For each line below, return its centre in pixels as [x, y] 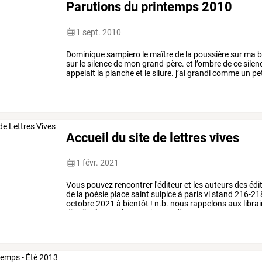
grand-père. [163, 63]
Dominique [86, 54]
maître [161, 54]
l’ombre [207, 63]
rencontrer [133, 185]
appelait [81, 73]
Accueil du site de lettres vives [153, 138]
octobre [80, 204]
